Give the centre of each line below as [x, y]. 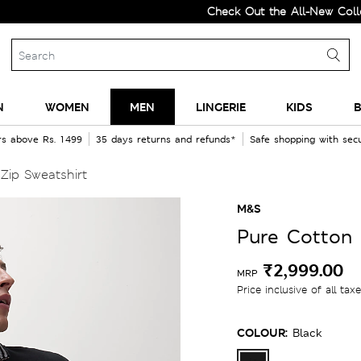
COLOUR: [262, 332]
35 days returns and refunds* [166, 139]
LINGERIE [220, 107]
